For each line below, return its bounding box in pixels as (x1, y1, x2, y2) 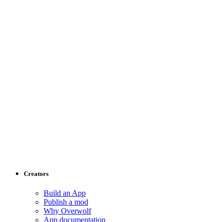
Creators (24, 169, 49, 177)
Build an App (44, 188, 86, 197)
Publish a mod (44, 197, 88, 206)
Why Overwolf (44, 206, 91, 215)
